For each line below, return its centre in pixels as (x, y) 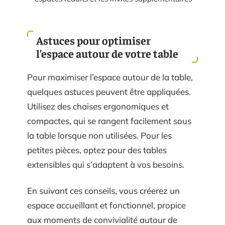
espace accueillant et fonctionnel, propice (106, 205)
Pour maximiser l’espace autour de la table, (110, 77)
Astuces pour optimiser (93, 40)
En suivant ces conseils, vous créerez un (103, 190)
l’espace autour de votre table (107, 53)
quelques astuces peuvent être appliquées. (109, 92)
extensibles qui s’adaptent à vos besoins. (106, 164)
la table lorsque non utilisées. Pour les (99, 135)
